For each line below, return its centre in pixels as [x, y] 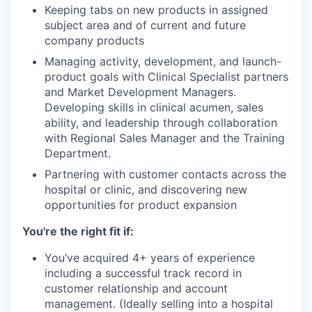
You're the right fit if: [78, 231]
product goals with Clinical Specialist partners [166, 76]
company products [94, 40]
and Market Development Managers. [140, 92]
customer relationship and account [136, 288]
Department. [78, 153]
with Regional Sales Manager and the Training [165, 138]
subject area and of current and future [145, 25]
